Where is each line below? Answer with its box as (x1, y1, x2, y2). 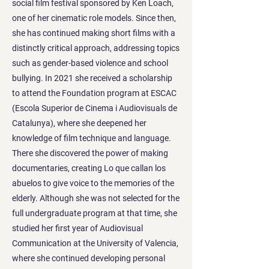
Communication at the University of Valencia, (12, 238, 178, 248)
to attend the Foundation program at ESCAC (12, 88, 177, 98)
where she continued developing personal (12, 253, 165, 263)
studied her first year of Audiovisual (12, 223, 143, 233)
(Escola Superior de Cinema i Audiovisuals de (12, 103, 177, 113)
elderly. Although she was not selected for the (12, 193, 180, 203)
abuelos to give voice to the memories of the (12, 178, 174, 188)
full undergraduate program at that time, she (12, 208, 177, 218)
